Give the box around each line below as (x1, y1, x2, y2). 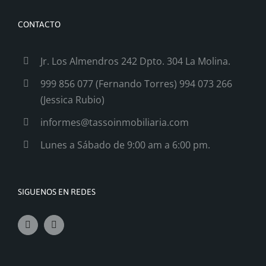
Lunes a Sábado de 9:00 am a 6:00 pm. (40, 138, 211, 151)
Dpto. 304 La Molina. (140, 54, 231, 68)
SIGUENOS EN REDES (18, 187, 96, 197)
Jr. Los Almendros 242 (40, 54, 138, 68)
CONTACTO (18, 19, 61, 29)
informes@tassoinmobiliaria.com (40, 115, 189, 129)
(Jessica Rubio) (40, 93, 105, 106)
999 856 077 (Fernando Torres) (40, 77, 180, 90)
